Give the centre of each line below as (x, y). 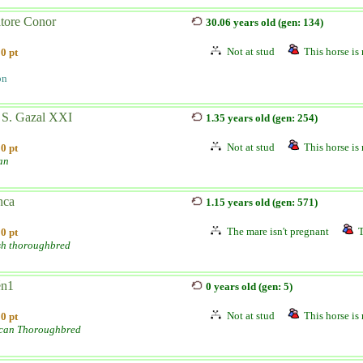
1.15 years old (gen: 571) (262, 202)
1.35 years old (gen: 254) (262, 118)
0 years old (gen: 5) (249, 286)
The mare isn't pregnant (278, 231)
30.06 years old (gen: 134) (265, 22)
